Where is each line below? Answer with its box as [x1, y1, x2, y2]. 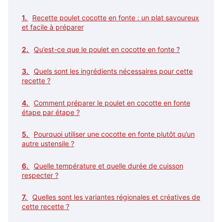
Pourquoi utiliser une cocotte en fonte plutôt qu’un [34, 130, 195, 138]
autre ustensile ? [21, 139, 74, 148]
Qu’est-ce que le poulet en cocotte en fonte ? [34, 45, 180, 54]
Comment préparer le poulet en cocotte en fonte [34, 98, 190, 107]
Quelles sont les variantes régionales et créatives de [32, 193, 200, 201]
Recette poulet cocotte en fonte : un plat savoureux [32, 13, 199, 22]
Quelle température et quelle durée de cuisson [34, 161, 183, 170]
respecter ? [21, 170, 58, 179]
